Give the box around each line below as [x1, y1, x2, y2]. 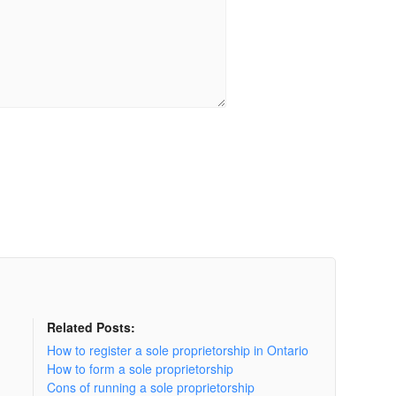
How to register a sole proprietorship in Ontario [46, 340, 308, 359]
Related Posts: [46, 317, 135, 336]
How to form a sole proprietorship [46, 359, 233, 377]
